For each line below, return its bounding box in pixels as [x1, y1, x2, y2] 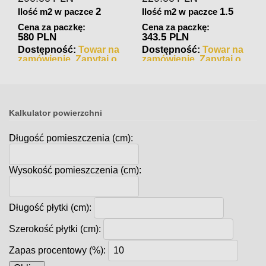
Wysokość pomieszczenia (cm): [9, 164, 142, 175]
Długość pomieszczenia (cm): [9, 132, 134, 143]
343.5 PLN [142, 31, 189, 43]
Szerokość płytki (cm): [9, 223, 102, 234]
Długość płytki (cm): [9, 202, 92, 213]
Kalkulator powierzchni [9, 107, 102, 118]
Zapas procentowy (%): [9, 245, 106, 255]
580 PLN [18, 31, 57, 43]
